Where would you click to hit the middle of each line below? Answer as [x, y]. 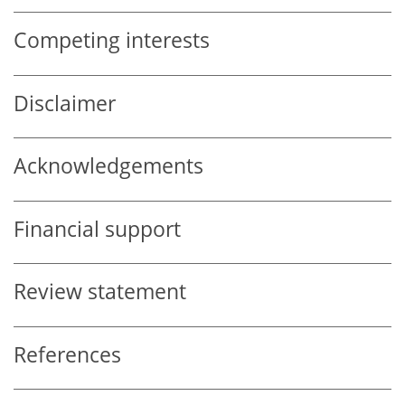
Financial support [97, 229]
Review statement [100, 292]
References [67, 354]
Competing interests [112, 41]
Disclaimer [65, 103]
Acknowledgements [108, 166]
